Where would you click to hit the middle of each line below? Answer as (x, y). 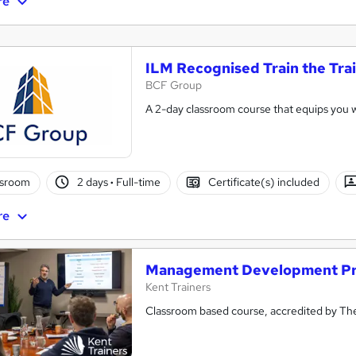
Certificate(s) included (263, 182)
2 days (94, 182)
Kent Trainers (178, 286)
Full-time (137, 182)
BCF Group (174, 85)
